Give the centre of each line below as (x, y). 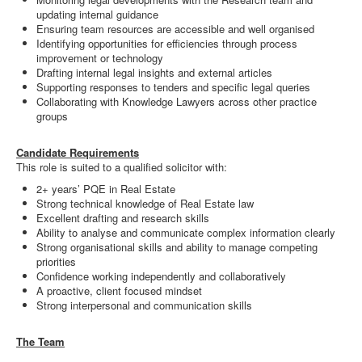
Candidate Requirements (78, 152)
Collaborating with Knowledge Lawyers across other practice (177, 101)
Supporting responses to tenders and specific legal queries (173, 87)
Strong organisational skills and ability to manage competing (177, 247)
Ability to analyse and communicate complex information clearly (186, 232)
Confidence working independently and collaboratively (161, 276)
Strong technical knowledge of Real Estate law (145, 203)
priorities (56, 261)
